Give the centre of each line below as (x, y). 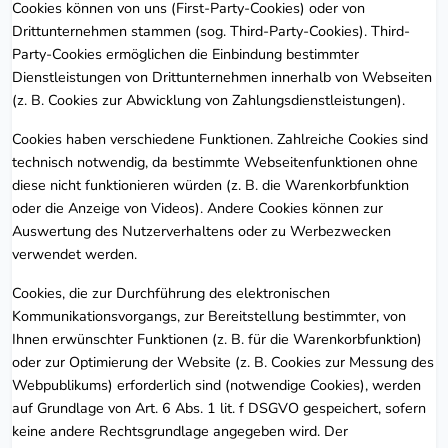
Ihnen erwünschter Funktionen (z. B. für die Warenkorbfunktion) (217, 338)
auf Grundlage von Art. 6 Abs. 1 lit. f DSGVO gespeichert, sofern (219, 407)
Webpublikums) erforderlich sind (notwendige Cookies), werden (216, 384)
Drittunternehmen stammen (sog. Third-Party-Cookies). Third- (211, 30)
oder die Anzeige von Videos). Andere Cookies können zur (197, 207)
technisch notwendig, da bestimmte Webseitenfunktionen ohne (215, 161)
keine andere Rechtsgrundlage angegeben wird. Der (180, 430)
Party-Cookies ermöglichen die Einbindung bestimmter (185, 53)
